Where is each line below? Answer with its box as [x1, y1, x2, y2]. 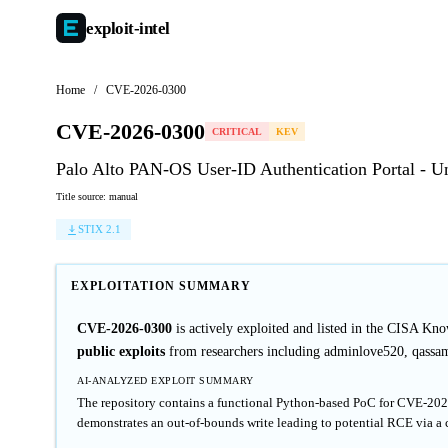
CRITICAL [212, 126, 262, 137]
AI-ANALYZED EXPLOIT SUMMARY [77, 375, 254, 386]
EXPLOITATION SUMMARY [71, 279, 251, 293]
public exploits [77, 344, 165, 359]
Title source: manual [56, 191, 138, 202]
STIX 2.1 [78, 223, 121, 235]
